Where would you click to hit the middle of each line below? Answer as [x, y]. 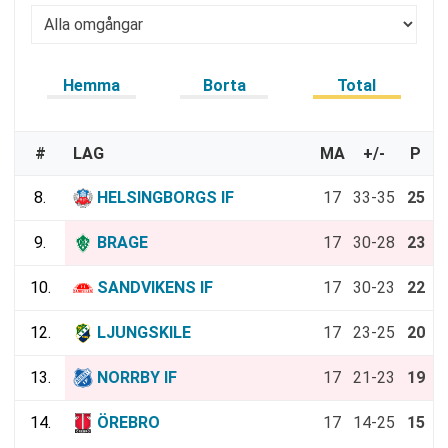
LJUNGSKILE [144, 332]
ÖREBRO [128, 422]
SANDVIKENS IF [155, 287]
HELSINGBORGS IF [165, 197]
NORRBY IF [137, 377]
